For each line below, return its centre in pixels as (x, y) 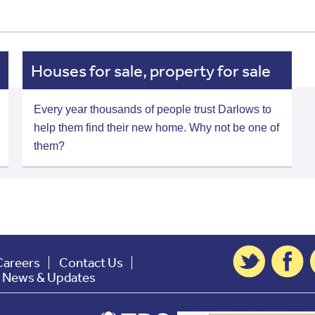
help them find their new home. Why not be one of (157, 127)
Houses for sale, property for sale (151, 70)
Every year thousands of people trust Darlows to (153, 109)
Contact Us (91, 262)
